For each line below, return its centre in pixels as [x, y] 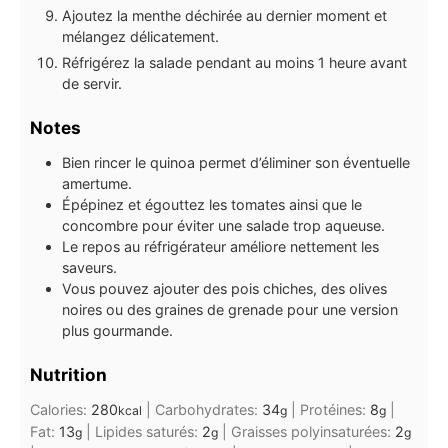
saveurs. [89, 268]
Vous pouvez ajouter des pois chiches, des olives [224, 289]
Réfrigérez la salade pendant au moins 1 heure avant [234, 62]
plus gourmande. [117, 331]
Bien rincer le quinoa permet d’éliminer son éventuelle [236, 163]
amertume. [97, 184]
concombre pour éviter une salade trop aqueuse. [223, 226]
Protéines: [335, 410]
